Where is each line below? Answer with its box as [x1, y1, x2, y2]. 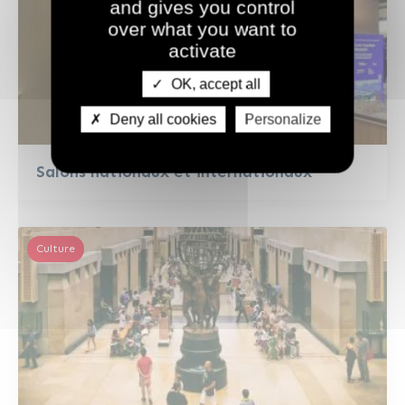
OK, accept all [167, 76, 260, 91]
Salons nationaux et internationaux [36, 162, 312, 183]
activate [168, 40, 237, 61]
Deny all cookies [106, 111, 217, 127]
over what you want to [108, 18, 297, 39]
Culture [36, 242, 75, 256]
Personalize [244, 111, 322, 127]
